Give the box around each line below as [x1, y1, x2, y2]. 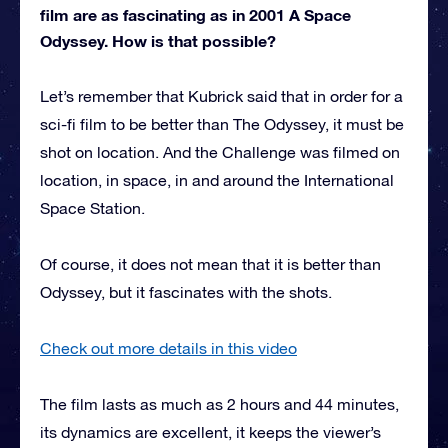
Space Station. [40, 198, 145, 217]
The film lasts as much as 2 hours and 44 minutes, [40, 394, 399, 413]
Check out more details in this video [40, 338, 297, 357]
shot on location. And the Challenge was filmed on [40, 142, 400, 161]
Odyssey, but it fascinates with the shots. [40, 282, 332, 301]
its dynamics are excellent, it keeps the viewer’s [40, 422, 381, 441]
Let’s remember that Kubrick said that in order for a [40, 86, 403, 105]
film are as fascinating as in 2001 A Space [40, 4, 351, 24]
